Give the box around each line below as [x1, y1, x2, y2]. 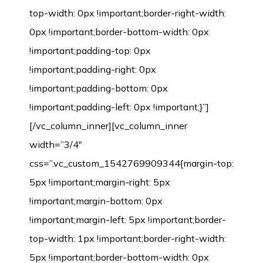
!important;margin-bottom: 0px [29, 194, 163, 207]
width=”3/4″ [29, 138, 82, 150]
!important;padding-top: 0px [29, 44, 151, 56]
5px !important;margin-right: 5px [29, 176, 170, 188]
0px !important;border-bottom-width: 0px [29, 25, 209, 38]
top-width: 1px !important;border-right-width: [29, 232, 226, 244]
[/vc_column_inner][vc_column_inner [29, 119, 187, 131]
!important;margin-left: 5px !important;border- [29, 213, 226, 225]
